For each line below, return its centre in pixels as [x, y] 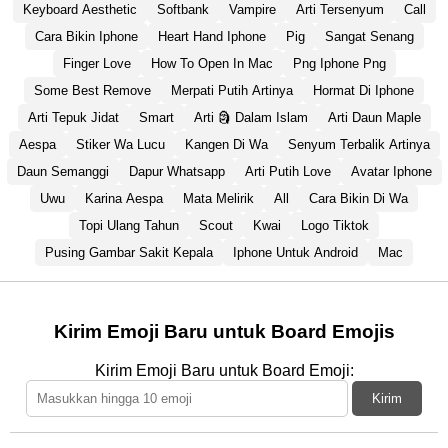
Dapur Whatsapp [176, 172]
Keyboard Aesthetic [79, 10]
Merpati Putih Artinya [232, 91]
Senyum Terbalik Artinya [358, 145]
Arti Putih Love [287, 172]
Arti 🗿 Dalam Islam [250, 118]
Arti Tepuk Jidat [73, 118]
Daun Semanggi [62, 172]
